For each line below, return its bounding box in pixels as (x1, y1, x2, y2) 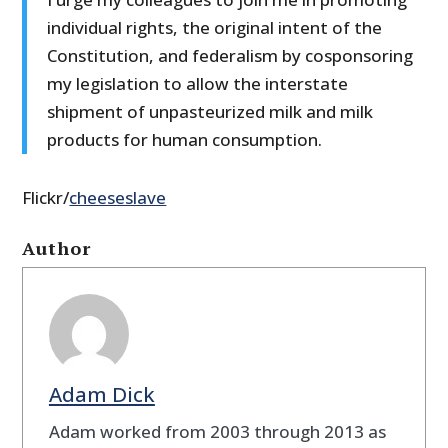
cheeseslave (69, 186, 167, 210)
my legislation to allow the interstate (47, 72, 349, 96)
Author (22, 236, 92, 261)
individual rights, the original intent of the (47, 16, 383, 40)
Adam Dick (48, 379, 155, 408)
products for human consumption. (47, 128, 323, 152)
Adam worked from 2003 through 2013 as (48, 419, 386, 443)
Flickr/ (22, 186, 70, 210)
